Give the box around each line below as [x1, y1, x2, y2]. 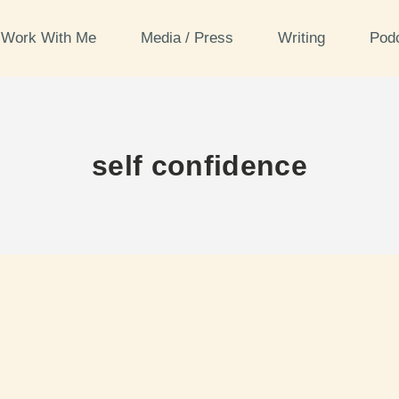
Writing [277, 29, 330, 46]
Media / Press [140, 29, 238, 46]
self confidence [91, 150, 308, 182]
